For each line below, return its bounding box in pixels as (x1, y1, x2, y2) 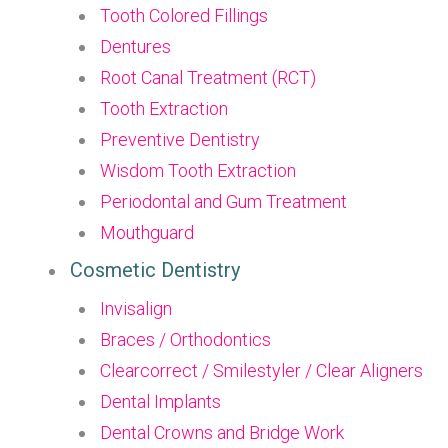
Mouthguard (100, 222, 194, 243)
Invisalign (100, 298, 172, 319)
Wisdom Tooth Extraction (100, 160, 296, 181)
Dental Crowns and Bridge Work (100, 422, 344, 443)
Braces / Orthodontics (100, 329, 271, 350)
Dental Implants (100, 391, 221, 412)
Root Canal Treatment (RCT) (100, 67, 316, 88)
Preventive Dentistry (100, 129, 260, 150)
